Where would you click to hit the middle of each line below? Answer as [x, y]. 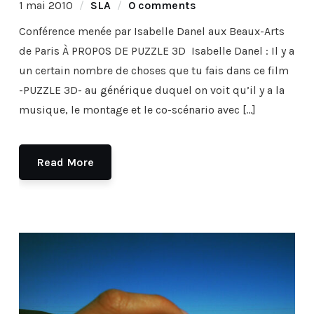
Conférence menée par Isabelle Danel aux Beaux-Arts [151, 32]
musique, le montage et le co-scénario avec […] [137, 110]
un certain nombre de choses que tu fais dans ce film [153, 71]
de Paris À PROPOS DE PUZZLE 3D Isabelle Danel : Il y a [156, 51]
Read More [65, 163]
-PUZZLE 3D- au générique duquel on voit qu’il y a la [151, 90]
